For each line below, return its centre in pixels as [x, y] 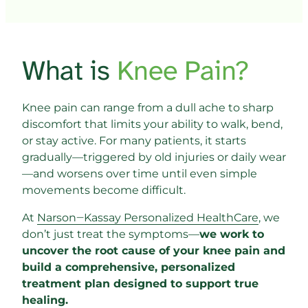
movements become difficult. [104, 190]
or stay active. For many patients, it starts [134, 141]
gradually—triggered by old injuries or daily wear [154, 157]
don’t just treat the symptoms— [111, 234]
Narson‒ [60, 218]
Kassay [104, 218]
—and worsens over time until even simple [140, 174]
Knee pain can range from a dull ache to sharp [148, 108]
